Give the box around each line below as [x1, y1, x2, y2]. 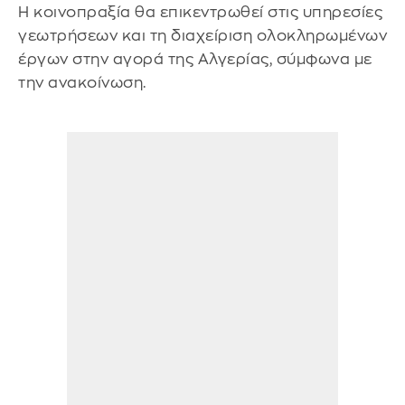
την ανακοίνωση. [18, 74, 146, 90]
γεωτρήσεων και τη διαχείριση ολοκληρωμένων [18, 27, 387, 43]
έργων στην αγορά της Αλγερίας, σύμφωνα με [18, 51, 372, 67]
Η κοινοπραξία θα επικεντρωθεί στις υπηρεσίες [18, 4, 382, 20]
